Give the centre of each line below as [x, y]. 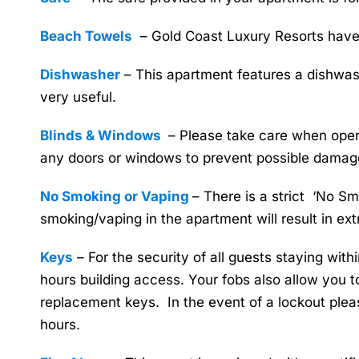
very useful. [78, 97]
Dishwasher [80, 75]
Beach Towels [86, 36]
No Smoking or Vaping [116, 196]
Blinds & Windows [102, 135]
